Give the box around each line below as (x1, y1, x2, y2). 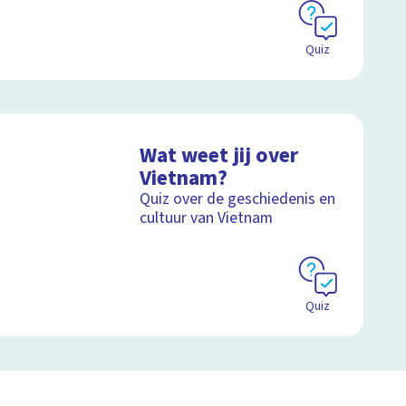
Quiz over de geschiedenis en (140, 188, 336, 211)
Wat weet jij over (140, 140, 299, 171)
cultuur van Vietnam (140, 207, 274, 230)
